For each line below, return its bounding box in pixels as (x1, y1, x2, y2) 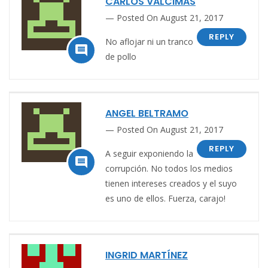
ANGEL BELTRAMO (105, 106, 188, 120)
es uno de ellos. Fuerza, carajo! (105, 192, 226, 204)
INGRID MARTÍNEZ (105, 248, 188, 262)
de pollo (105, 50, 136, 62)
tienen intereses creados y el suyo (105, 177, 237, 189)
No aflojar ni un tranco (105, 35, 193, 47)
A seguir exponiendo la (105, 147, 193, 159)
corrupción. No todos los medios (105, 162, 233, 174)
